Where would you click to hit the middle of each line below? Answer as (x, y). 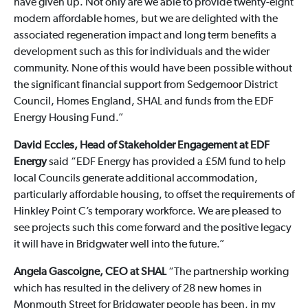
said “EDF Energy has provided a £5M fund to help (166, 162)
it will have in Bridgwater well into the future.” (119, 244)
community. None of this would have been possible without (153, 68)
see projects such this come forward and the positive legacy (152, 228)
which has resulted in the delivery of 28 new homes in (137, 288)
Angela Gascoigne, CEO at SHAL (90, 272)
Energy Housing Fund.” (68, 118)
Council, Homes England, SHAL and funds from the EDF (143, 101)
